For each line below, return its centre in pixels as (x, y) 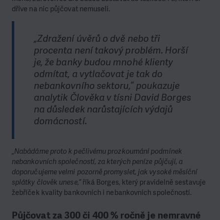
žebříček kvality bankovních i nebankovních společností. (102, 192)
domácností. (60, 121)
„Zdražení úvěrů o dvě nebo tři (97, 39)
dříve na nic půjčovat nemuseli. (61, 9)
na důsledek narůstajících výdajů (103, 110)
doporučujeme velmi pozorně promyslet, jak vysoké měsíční (105, 172)
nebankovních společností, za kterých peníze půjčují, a (97, 161)
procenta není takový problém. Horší (111, 51)
